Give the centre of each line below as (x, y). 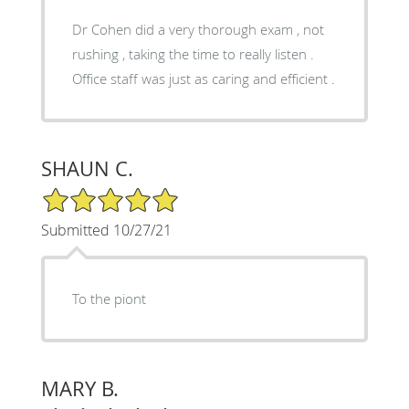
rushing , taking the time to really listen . (193, 53)
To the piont (109, 298)
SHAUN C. (87, 168)
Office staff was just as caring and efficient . (203, 78)
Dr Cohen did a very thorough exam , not (198, 29)
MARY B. (79, 388)
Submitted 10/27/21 (106, 230)
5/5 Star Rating (86, 194)
